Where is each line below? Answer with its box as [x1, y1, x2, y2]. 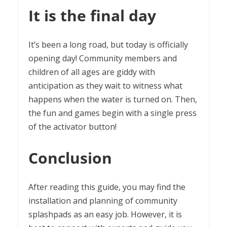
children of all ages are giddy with [28, 66, 155, 78]
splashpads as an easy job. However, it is [28, 208, 182, 220]
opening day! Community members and [28, 52, 177, 64]
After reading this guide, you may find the [28, 181, 185, 193]
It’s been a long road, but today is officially [28, 39, 188, 50]
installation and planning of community [28, 195, 177, 206]
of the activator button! [28, 121, 117, 132]
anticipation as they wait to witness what [28, 80, 182, 91]
